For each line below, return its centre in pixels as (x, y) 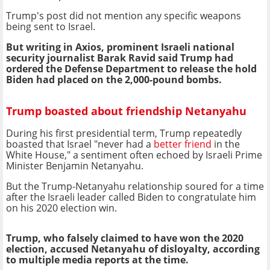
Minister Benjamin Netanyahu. (75, 165)
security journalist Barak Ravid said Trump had (120, 58)
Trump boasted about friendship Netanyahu (126, 111)
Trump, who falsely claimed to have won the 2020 (125, 238)
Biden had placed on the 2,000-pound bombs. (114, 79)
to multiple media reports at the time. (97, 259)
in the (226, 144)
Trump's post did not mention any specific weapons (124, 15)
